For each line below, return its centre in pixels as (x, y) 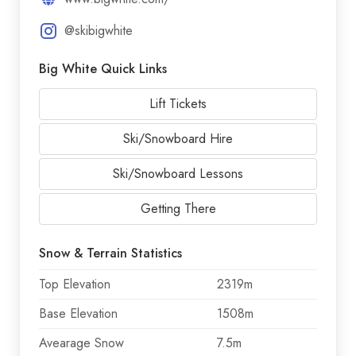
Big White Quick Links (103, 69)
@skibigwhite (99, 31)
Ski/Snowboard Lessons (178, 174)
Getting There (178, 209)
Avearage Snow (81, 343)
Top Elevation (75, 284)
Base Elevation (78, 314)
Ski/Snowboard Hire (178, 139)
